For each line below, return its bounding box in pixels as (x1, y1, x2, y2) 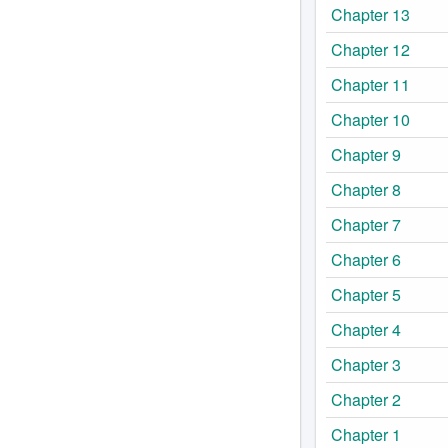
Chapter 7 (330, 212, 401, 236)
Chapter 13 (330, 2, 410, 26)
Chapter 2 (330, 387, 401, 411)
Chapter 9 (330, 142, 401, 166)
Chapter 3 (330, 352, 401, 376)
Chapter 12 (330, 37, 410, 61)
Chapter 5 (330, 282, 401, 306)
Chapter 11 (330, 72, 410, 96)
